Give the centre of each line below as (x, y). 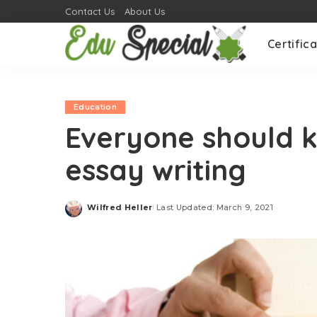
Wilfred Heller (120, 207)
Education (96, 107)
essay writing (156, 170)
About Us (145, 11)
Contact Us (90, 11)
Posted (103, 212)
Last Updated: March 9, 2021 (215, 207)
